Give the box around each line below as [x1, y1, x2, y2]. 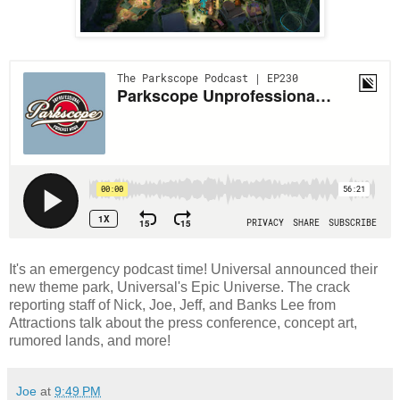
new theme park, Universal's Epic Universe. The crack [9, 279, 350, 296]
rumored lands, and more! [9, 333, 171, 349]
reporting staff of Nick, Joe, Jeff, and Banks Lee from [9, 297, 336, 313]
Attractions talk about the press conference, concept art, [9, 315, 357, 331]
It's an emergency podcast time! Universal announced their [9, 262, 378, 278]
